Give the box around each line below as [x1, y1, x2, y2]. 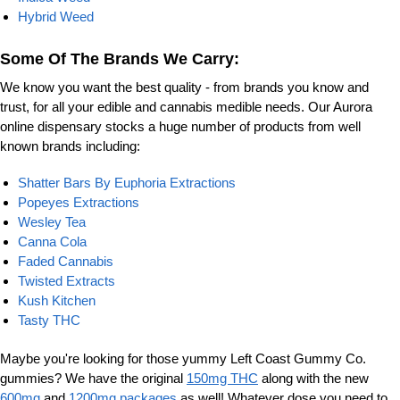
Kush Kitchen [18, 293, 96, 309]
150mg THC [187, 371, 258, 387]
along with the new [258, 371, 369, 387]
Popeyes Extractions [18, 195, 139, 211]
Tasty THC [18, 312, 80, 329]
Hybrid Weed [18, 9, 94, 25]
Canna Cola [18, 234, 87, 250]
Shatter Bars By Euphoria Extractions [18, 175, 236, 191]
